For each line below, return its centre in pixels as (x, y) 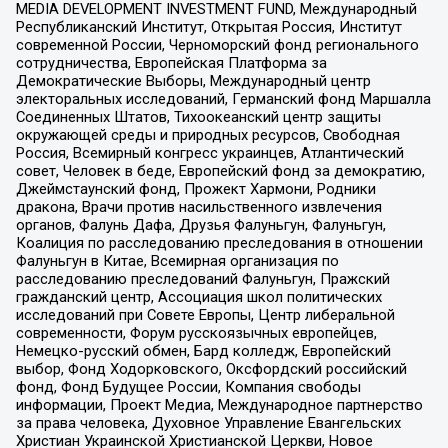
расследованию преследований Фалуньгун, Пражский (202, 278)
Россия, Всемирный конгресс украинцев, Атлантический (209, 152)
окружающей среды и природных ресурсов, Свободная (207, 134)
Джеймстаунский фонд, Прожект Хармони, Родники (195, 188)
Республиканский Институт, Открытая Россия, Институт (208, 26)
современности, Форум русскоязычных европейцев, (196, 332)
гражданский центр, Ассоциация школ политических (198, 296)
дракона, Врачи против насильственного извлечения (198, 206)
